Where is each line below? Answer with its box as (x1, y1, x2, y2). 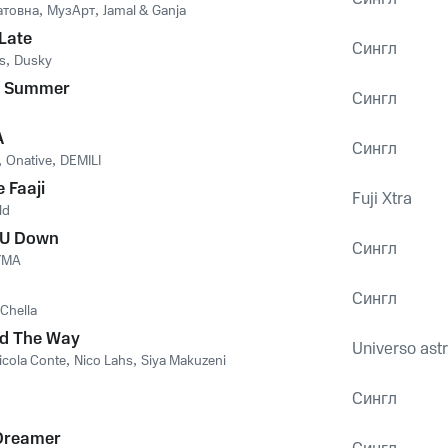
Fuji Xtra (352, 187, 412, 211)
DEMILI (60, 151, 101, 171)
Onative (6, 151, 52, 171)
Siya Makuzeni (141, 351, 226, 371)
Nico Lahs (74, 351, 133, 371)
